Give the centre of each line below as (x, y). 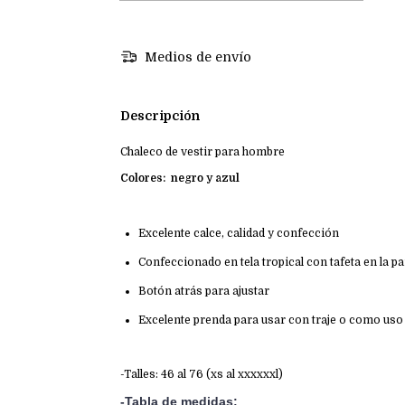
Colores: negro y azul (180, 179)
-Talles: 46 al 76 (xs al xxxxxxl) (202, 375)
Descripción (160, 116)
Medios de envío (196, 57)
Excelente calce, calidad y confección (239, 234)
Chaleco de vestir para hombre (202, 152)
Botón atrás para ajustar (204, 292)
